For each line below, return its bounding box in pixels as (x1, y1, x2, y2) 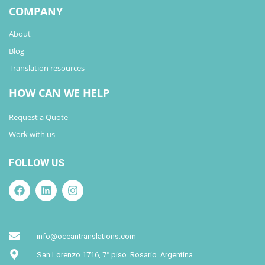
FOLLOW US (9, 156, 64, 169)
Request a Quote (9, 111, 68, 122)
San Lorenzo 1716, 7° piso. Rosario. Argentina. (36, 250, 195, 259)
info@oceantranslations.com (36, 231, 136, 241)
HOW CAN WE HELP (9, 85, 109, 100)
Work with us (9, 128, 55, 140)
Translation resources (9, 62, 85, 73)
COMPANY (9, 4, 63, 18)
